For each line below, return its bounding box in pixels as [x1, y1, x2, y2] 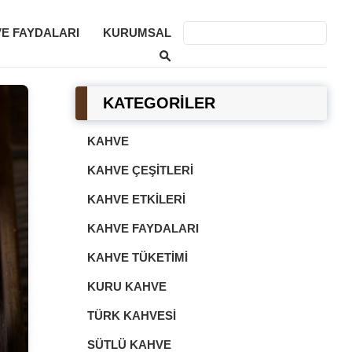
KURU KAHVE [87, 280, 167, 293]
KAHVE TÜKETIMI [87, 251, 188, 264]
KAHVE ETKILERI [87, 192, 185, 206]
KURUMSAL [103, 26, 171, 39]
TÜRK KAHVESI [87, 309, 176, 322]
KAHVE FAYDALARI [87, 222, 199, 235]
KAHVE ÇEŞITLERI [87, 163, 193, 177]
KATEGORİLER [103, 94, 215, 112]
